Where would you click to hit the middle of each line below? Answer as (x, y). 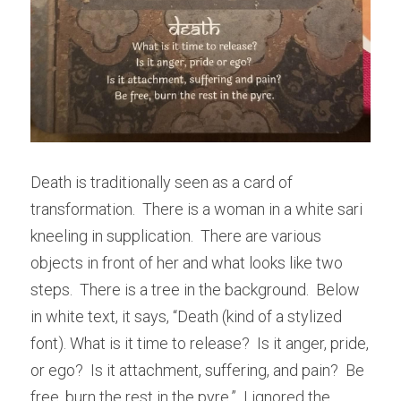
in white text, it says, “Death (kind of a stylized (186, 316)
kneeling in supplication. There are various (176, 235)
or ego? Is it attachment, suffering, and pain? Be (197, 370)
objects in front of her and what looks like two (187, 262)
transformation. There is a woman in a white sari (196, 209)
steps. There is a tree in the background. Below (195, 289)
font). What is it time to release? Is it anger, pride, (200, 343)
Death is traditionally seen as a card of (162, 182)
